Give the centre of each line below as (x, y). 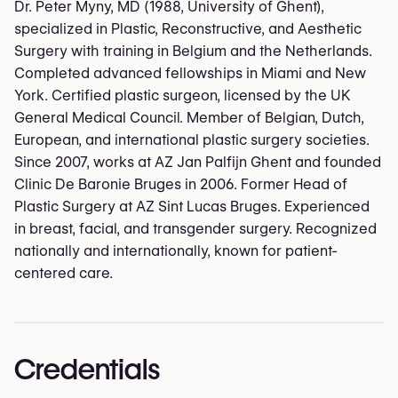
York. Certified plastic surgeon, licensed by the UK (182, 96)
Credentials (87, 369)
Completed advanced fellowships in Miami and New (190, 73)
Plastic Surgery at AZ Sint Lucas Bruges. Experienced (192, 207)
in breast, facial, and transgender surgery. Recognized (195, 229)
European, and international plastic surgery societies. (192, 140)
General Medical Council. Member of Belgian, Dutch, (189, 118)
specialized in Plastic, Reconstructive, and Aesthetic (188, 29)
